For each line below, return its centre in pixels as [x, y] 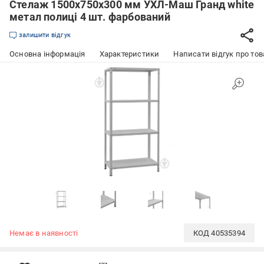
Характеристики [129, 54]
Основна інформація [47, 54]
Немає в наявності [44, 233]
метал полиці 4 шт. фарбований [90, 17]
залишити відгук [45, 35]
